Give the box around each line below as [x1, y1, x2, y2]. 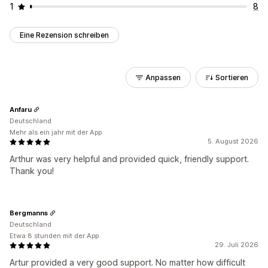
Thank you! [10, 166, 54, 176]
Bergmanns [10, 208, 48, 217]
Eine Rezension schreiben [20, 31, 109, 39]
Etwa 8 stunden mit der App [10, 232, 99, 240]
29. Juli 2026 [215, 240, 258, 249]
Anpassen [145, 73, 181, 82]
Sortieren [215, 73, 248, 82]
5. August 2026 [208, 137, 258, 145]
